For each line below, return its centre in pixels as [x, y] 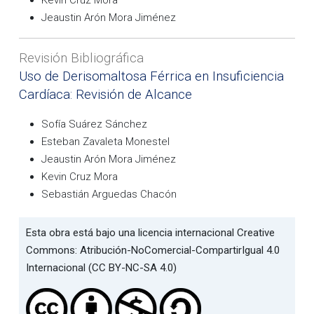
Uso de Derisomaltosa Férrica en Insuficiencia [151, 76]
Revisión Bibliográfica [81, 58]
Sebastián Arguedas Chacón [109, 194]
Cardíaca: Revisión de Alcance [105, 94]
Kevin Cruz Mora [80, 176]
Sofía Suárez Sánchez [94, 124]
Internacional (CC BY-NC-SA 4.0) [101, 267]
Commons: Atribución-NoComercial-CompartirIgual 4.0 [153, 250]
